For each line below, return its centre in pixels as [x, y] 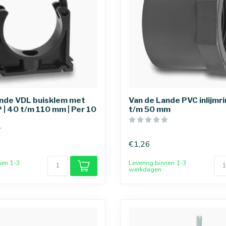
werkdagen [145, 169]
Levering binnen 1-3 [158, 163]
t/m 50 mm [150, 109]
